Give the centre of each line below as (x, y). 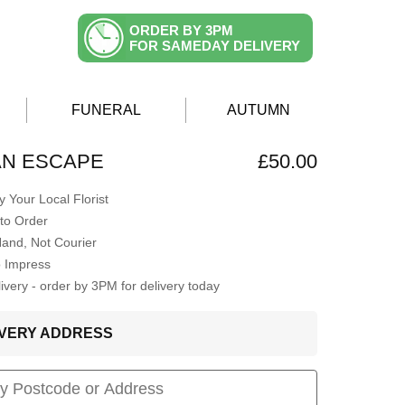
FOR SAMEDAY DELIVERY (215, 46)
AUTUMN (259, 110)
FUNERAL (106, 110)
